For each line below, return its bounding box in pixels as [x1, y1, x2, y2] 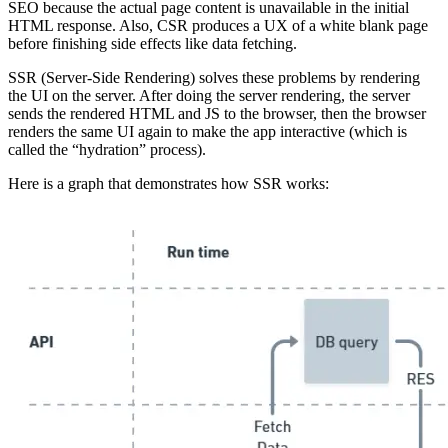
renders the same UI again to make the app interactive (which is [8, 123, 407, 141]
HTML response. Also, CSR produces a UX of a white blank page [8, 17, 428, 35]
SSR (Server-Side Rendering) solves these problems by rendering [8, 69, 420, 87]
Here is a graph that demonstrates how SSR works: [8, 175, 329, 193]
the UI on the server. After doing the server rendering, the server [8, 87, 410, 105]
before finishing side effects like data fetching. [8, 35, 297, 53]
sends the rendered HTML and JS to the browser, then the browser [8, 105, 426, 123]
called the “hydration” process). [8, 141, 206, 159]
